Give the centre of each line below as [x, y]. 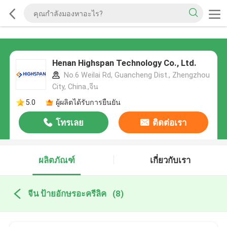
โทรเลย [70, 123]
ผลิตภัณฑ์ [56, 160]
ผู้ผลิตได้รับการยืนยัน [88, 102]
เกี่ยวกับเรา [171, 160]
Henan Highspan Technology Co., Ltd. [124, 63]
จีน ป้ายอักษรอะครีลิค [67, 193]
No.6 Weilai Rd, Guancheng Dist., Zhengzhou [136, 75]
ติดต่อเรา [169, 123]
